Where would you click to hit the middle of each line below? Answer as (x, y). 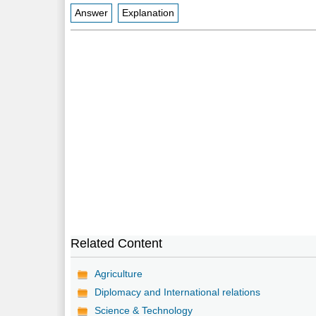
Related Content (117, 243)
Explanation (148, 13)
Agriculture (119, 273)
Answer (92, 13)
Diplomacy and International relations (178, 292)
